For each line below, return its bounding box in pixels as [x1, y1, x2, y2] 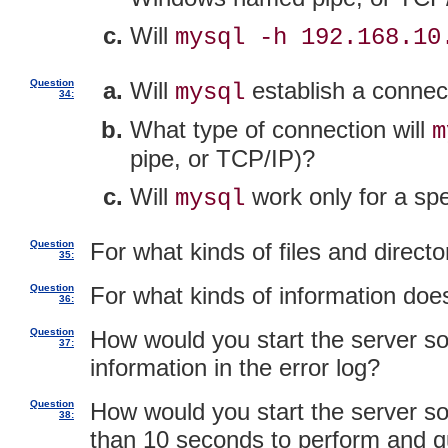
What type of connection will [130, 116, 432, 143]
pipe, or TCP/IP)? [130, 145, 315, 172]
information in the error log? [90, 354, 380, 381]
